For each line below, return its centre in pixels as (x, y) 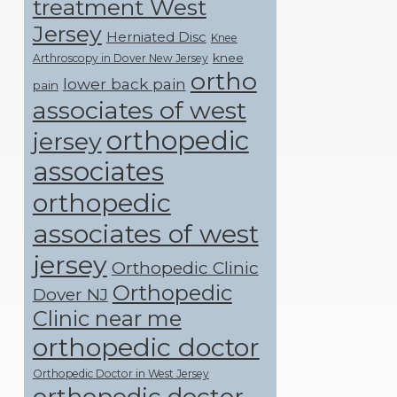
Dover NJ (70, 295)
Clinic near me (107, 319)
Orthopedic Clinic (185, 268)
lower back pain (124, 84)
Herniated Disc (156, 38)
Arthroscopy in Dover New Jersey (120, 58)
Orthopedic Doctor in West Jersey (121, 374)
